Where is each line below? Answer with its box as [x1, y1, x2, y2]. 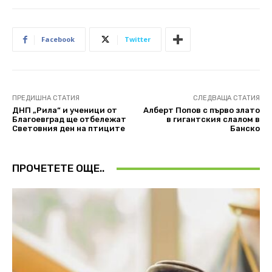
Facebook [41, 35, 75, 44]
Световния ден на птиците [12, 124, 125, 134]
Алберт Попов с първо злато [143, 106, 260, 115]
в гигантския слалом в [166, 115, 260, 124]
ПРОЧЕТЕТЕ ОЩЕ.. [12, 162, 104, 175]
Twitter [124, 35, 151, 44]
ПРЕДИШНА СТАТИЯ [12, 94, 80, 103]
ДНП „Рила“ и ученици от [12, 106, 117, 115]
